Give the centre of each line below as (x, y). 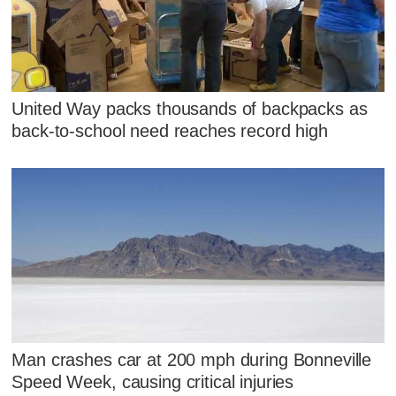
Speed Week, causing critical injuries (153, 382)
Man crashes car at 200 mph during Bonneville (192, 360)
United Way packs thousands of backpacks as (190, 108)
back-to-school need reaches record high (170, 130)
